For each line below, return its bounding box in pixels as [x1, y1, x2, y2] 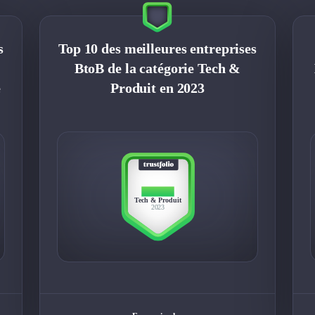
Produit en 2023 [110, 79, 205, 96]
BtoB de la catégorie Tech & [74, 60, 241, 76]
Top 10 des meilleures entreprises [58, 40, 257, 56]
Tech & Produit [134, 195, 181, 203]
